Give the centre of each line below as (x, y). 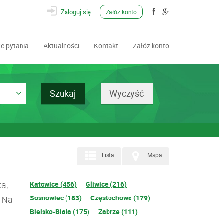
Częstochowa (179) (120, 198)
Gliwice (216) (106, 184)
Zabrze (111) (118, 211)
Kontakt (106, 46)
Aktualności (61, 46)
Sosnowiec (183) (56, 198)
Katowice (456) (53, 184)
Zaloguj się (76, 12)
